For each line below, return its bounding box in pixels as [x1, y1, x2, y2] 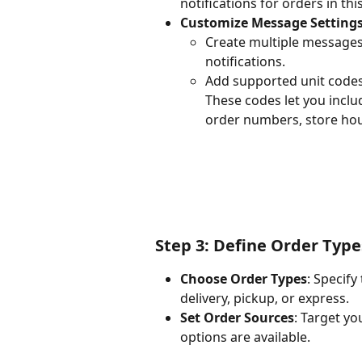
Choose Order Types [180, 270, 307, 288]
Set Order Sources [180, 309, 294, 327]
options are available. [180, 328, 310, 347]
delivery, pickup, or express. [180, 289, 349, 308]
